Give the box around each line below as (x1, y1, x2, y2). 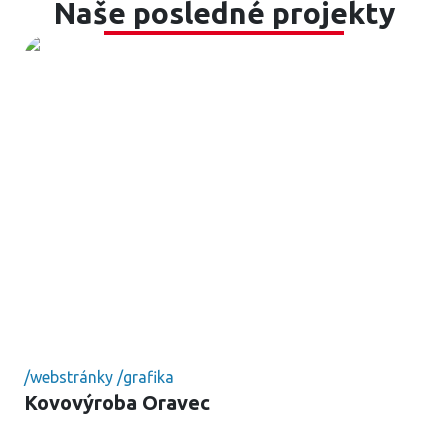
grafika (123, 368, 174, 386)
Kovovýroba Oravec (24, 391, 210, 414)
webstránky (30, 368, 113, 386)
